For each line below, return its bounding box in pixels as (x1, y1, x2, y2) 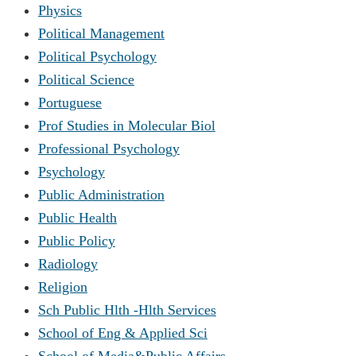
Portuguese (38, 94, 102, 110)
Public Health (38, 209, 117, 226)
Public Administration (38, 186, 164, 203)
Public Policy (38, 232, 115, 249)
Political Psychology (38, 48, 157, 64)
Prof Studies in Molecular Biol (38, 117, 215, 133)
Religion (38, 278, 87, 295)
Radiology (38, 255, 98, 272)
